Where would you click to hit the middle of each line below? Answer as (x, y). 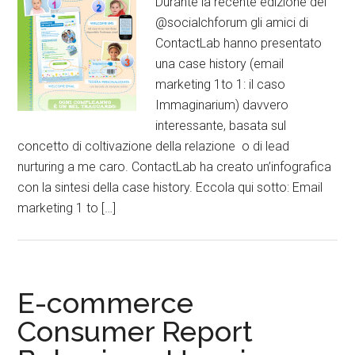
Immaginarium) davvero (222, 105)
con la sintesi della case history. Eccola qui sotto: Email (170, 187)
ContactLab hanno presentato (239, 43)
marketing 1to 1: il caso (221, 84)
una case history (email (220, 64)
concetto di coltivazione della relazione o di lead (154, 146)
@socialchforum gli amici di (232, 23)
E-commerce (106, 303)
